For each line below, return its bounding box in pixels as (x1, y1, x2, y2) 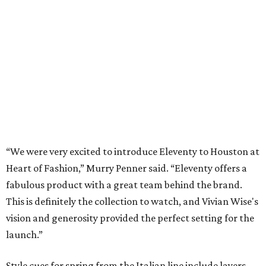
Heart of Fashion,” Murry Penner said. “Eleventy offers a (6, 162, 247, 175)
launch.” (6, 229, 43, 241)
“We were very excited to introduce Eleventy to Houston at (6, 145, 259, 158)
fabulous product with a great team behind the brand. (6, 179, 242, 191)
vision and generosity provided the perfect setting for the (6, 212, 254, 224)
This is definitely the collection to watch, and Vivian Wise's (6, 195, 258, 208)
